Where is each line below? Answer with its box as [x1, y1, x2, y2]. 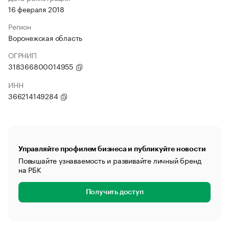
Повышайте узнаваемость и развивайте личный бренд [18, 154, 201, 166]
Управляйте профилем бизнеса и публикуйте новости [18, 145, 206, 152]
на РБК [18, 164, 41, 175]
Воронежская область [8, 32, 83, 43]
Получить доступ [85, 189, 144, 196]
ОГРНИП [8, 49, 37, 60]
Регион [8, 20, 31, 32]
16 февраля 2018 [8, 3, 64, 14]
